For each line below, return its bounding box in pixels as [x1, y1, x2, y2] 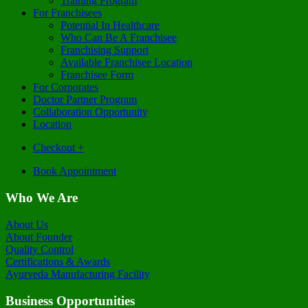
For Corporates [33, 81, 98, 93]
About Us [5, 218, 48, 230]
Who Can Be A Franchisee [60, 32, 177, 44]
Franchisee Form [60, 69, 133, 81]
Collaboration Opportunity [33, 106, 148, 118]
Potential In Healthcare [60, 19, 159, 32]
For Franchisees [33, 7, 102, 19]
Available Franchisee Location [60, 56, 192, 69]
